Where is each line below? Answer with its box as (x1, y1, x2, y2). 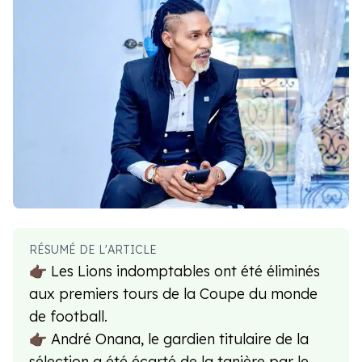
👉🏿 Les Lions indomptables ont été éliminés (29, 262, 320, 281)
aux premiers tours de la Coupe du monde (29, 284, 318, 304)
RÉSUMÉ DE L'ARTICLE (29, 242, 157, 258)
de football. (29, 307, 107, 326)
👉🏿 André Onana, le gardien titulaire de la (29, 330, 309, 349)
